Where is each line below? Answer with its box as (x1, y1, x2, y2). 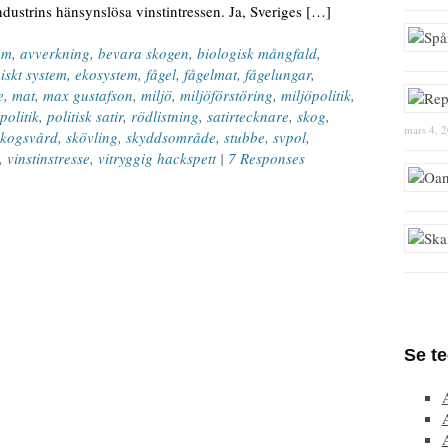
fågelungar (245, 64, 311, 84)
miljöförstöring (180, 85, 273, 105)
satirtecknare (207, 106, 289, 126)
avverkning (20, 43, 90, 63)
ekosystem (75, 64, 138, 84)
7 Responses (228, 148, 305, 168)
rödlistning (131, 106, 199, 126)
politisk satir (47, 106, 123, 126)
